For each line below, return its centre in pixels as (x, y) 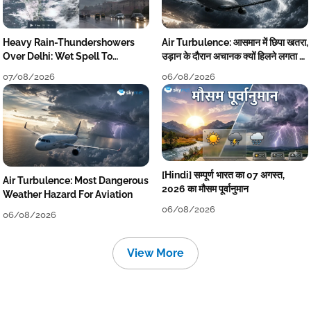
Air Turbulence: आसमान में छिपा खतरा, (235, 42)
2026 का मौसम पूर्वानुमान (205, 188)
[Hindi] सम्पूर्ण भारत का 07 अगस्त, (223, 175)
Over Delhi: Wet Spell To (58, 56)
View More (155, 253)
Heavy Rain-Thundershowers (69, 42)
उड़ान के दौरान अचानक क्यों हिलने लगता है (233, 56)
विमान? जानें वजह (191, 70)
